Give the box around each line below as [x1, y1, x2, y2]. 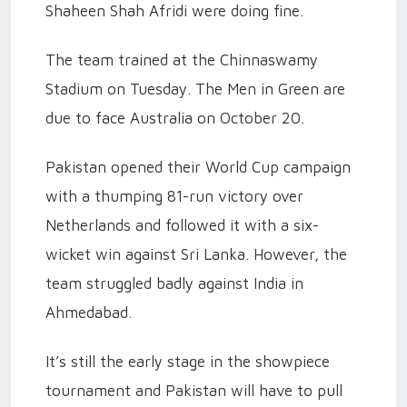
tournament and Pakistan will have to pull [45, 382, 342, 400]
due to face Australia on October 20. [45, 109, 304, 127]
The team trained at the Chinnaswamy [45, 51, 318, 69]
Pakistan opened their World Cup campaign [45, 158, 351, 176]
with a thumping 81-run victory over [45, 187, 303, 205]
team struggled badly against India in [45, 274, 303, 293]
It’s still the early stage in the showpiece [45, 352, 330, 371]
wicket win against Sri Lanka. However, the [45, 245, 347, 263]
